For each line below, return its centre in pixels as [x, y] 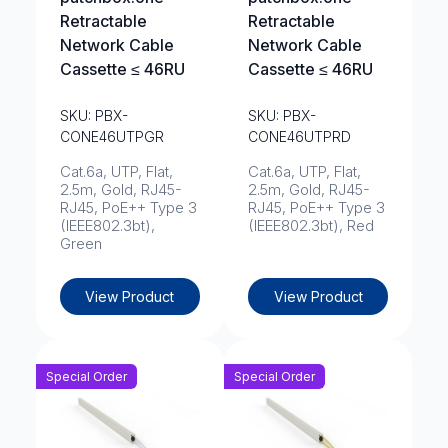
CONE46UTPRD [299, 136]
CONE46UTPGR [111, 136]
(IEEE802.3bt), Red [311, 225]
